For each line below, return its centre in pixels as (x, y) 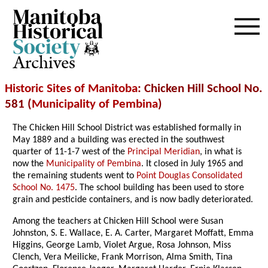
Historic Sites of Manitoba (71, 89)
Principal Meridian (164, 152)
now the (30, 164)
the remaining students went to (75, 176)
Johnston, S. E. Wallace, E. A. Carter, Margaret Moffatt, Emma (133, 234)
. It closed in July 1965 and (192, 164)
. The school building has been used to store (160, 188)
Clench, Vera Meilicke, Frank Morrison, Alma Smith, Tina (123, 258)
